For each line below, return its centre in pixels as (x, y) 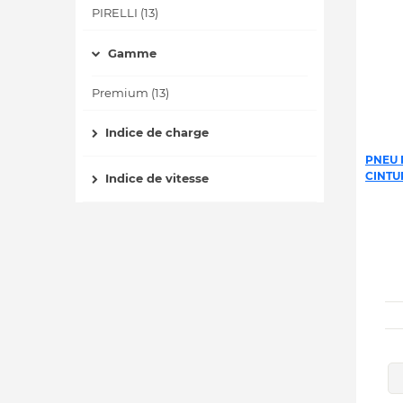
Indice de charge (157, 133)
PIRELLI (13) (125, 13)
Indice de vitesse (157, 179)
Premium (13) (130, 92)
